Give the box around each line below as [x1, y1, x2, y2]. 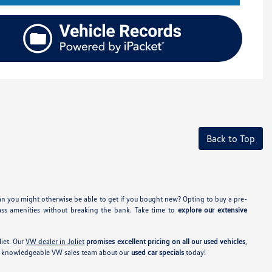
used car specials [131, 248, 184, 257]
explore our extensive [177, 205, 248, 215]
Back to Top [206, 132, 255, 145]
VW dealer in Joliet [25, 237, 85, 246]
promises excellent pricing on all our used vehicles [86, 237, 246, 246]
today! [183, 248, 206, 257]
